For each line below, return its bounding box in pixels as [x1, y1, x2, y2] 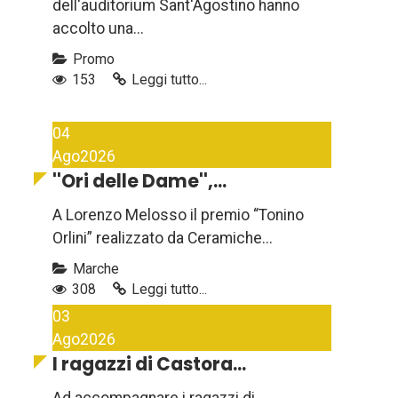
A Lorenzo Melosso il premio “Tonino [52, 206, 304, 225]
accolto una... [52, 20, 144, 38]
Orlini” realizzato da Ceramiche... [52, 229, 273, 248]
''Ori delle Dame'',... [52, 169, 227, 195]
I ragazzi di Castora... [52, 352, 246, 378]
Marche [69, 260, 119, 278]
